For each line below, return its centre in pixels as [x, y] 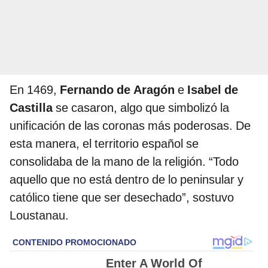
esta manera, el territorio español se [104, 144]
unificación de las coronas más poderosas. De [130, 126]
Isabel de [213, 90]
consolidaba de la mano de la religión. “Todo [124, 162]
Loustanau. [39, 216]
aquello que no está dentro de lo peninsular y [127, 180]
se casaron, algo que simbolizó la [142, 108]
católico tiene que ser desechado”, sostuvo [122, 198]
